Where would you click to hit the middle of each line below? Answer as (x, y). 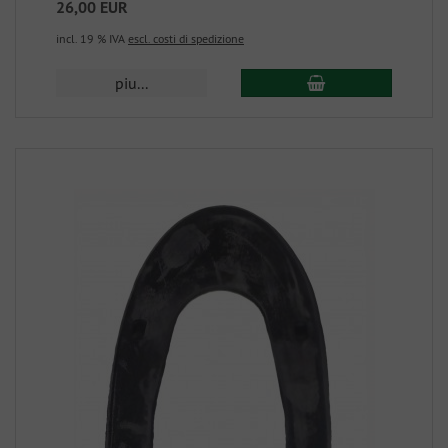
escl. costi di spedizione (186, 38)
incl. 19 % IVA (92, 38)
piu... (132, 83)
